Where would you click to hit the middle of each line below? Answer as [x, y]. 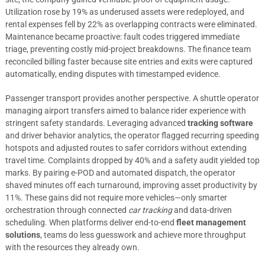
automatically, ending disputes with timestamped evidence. [113, 74]
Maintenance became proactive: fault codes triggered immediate [122, 37]
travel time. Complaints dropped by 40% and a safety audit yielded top [132, 160]
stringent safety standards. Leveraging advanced [96, 123]
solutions [22, 235]
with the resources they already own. [72, 247]
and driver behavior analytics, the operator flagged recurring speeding [132, 135]
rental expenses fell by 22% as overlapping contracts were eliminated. [131, 24]
